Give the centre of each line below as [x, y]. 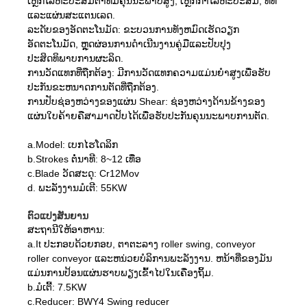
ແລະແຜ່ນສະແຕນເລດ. [71, 15]
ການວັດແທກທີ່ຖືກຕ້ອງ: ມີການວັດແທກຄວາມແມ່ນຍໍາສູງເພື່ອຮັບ [149, 72]
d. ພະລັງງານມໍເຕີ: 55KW [77, 187]
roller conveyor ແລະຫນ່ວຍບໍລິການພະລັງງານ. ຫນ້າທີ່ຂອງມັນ [150, 258]
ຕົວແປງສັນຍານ [58, 216]
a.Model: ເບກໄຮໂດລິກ [73, 144]
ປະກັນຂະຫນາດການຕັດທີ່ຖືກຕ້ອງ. [93, 87]
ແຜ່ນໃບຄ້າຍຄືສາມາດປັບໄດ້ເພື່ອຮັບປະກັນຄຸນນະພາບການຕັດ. [148, 115]
